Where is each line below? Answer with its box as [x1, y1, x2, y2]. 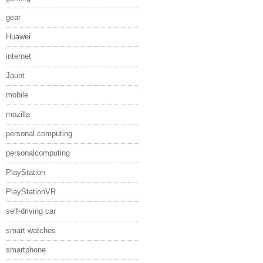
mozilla [6, 110, 30, 119]
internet [6, 52, 31, 60]
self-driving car [6, 207, 56, 215]
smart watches [6, 226, 56, 235]
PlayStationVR [6, 187, 56, 196]
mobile [6, 90, 28, 99]
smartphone [6, 245, 46, 254]
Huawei [6, 32, 31, 41]
